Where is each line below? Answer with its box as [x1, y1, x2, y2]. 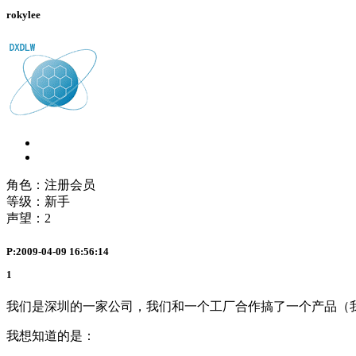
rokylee [6, 9, 41, 21]
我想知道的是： [6, 329, 95, 343]
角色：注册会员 [6, 178, 95, 192]
